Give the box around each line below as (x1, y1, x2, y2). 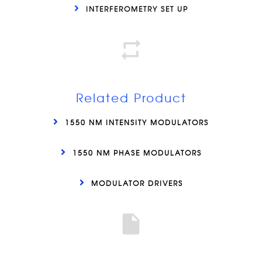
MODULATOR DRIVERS (91, 178, 183, 189)
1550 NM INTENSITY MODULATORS (65, 117, 209, 128)
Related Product (75, 89, 187, 106)
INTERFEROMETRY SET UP (85, 4, 188, 15)
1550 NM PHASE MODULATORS (72, 147, 202, 158)
